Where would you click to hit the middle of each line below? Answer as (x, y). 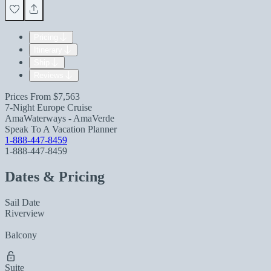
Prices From (29, 96)
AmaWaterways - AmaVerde (60, 118)
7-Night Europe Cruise (48, 107)
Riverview (25, 213)
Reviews (49, 75)
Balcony (21, 235)
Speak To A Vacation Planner (61, 129)
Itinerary (48, 50)
